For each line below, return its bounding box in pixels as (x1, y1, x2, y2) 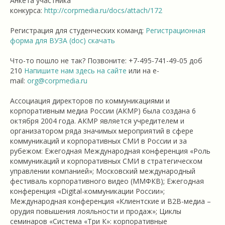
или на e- (127, 66, 159, 76)
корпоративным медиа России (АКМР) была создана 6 (10, 106, 196, 116)
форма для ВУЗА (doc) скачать (10, 36, 115, 46)
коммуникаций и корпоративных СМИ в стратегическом (10, 156, 202, 166)
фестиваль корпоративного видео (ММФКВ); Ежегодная (10, 176, 204, 186)
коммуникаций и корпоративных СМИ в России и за (10, 136, 187, 146)
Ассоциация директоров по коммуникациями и (10, 96, 170, 106)
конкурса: (10, 6, 44, 16)
